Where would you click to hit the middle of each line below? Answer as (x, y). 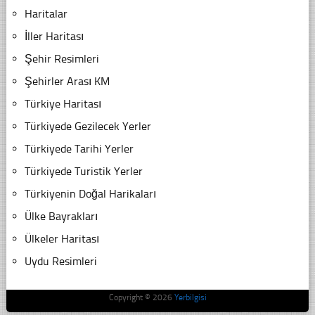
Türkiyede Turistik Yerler (83, 172)
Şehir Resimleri (62, 59)
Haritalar (46, 14)
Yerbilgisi (190, 298)
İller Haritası (54, 37)
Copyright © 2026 (141, 298)
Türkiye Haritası (63, 104)
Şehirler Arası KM (67, 82)
